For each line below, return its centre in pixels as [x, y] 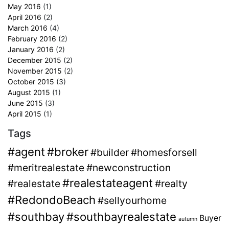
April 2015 [25, 113]
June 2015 [25, 103]
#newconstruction [129, 167]
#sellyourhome [132, 200]
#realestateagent [108, 183]
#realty [171, 183]
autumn [188, 219]
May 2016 [24, 6]
